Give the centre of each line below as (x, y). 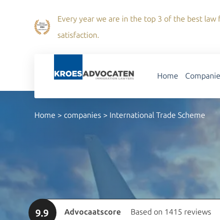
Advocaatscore (93, 212)
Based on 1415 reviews (171, 212)
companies (82, 115)
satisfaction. (78, 35)
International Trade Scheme (157, 115)
